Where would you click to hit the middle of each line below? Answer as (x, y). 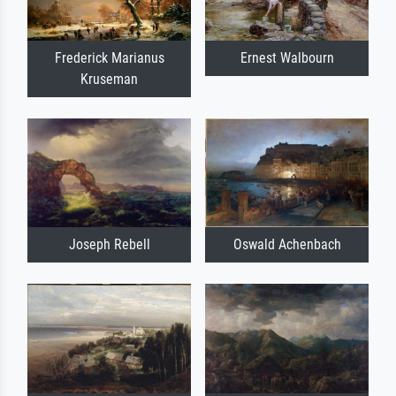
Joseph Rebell (109, 245)
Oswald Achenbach (287, 245)
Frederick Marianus (109, 58)
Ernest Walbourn (287, 58)
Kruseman (109, 80)
